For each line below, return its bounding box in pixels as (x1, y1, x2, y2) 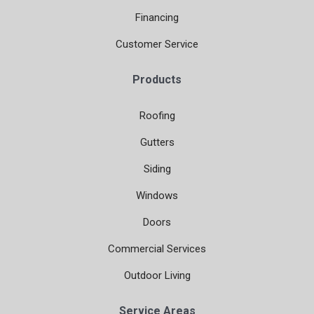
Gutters (139, 135, 175, 149)
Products (132, 72, 182, 86)
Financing (135, 11, 179, 24)
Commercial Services (108, 242, 206, 255)
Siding (143, 162, 171, 175)
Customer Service (116, 37, 198, 50)
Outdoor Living (123, 268, 191, 282)
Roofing (139, 109, 175, 122)
